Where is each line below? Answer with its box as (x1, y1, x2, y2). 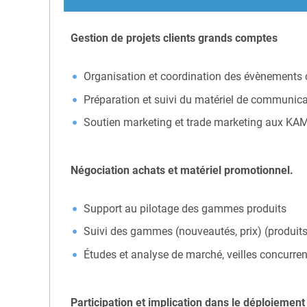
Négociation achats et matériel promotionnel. (71, 163, 293, 177)
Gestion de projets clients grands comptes (71, 32, 278, 45)
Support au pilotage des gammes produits (84, 201, 287, 215)
